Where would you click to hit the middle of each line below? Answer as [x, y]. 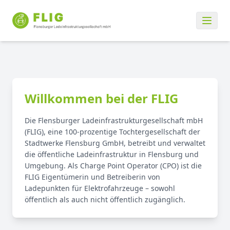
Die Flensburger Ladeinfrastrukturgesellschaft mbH [114, 120]
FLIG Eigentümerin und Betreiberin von [92, 177]
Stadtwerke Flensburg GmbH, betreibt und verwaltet [115, 143]
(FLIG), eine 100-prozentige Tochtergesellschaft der [112, 132]
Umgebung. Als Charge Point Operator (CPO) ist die [113, 166]
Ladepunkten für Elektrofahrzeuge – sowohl [100, 188]
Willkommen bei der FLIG [101, 98]
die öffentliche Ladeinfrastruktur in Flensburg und [112, 154]
